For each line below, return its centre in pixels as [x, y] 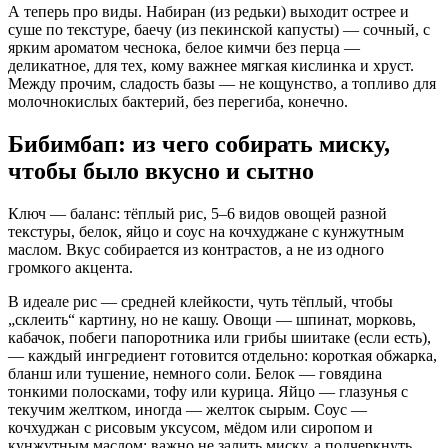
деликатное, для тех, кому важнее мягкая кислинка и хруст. [211, 66]
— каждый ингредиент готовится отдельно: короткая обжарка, [222, 356]
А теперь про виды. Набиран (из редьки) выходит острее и [208, 12]
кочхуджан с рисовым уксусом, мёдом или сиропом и [190, 428]
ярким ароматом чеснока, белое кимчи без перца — [184, 48]
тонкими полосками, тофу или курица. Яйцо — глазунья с [208, 392]
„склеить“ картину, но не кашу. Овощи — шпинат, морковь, [212, 320]
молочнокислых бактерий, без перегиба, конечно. [178, 102]
